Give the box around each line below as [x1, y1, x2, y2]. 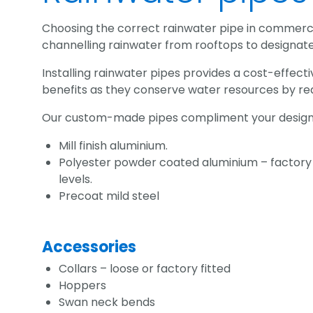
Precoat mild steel [59, 188, 162, 205]
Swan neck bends [59, 294, 156, 311]
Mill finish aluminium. [59, 138, 169, 154]
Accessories [42, 236, 136, 259]
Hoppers [59, 277, 108, 294]
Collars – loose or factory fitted [59, 261, 231, 277]
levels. [59, 171, 92, 188]
